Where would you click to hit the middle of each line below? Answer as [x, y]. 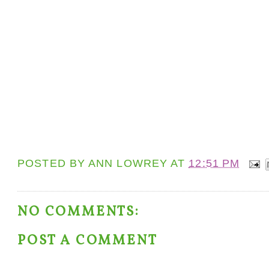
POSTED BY [53, 164]
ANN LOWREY [128, 164]
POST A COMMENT [88, 241]
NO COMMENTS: [79, 212]
